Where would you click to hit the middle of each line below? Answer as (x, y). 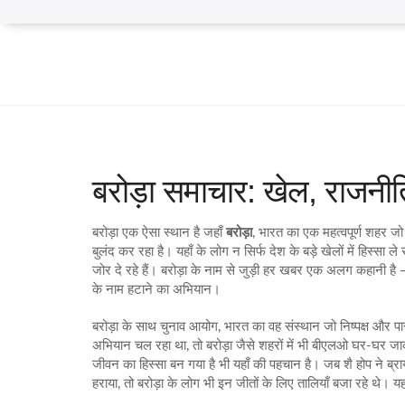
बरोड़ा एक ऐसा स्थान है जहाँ (159, 233)
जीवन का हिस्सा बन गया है (154, 365)
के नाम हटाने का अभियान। (156, 290)
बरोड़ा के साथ (126, 327)
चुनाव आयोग (189, 327)
